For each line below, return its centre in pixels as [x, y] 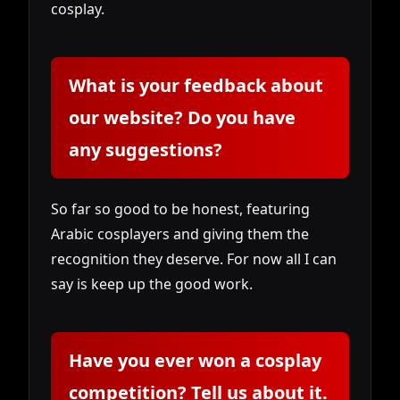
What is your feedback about [196, 86]
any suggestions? [146, 150]
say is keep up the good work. [152, 284]
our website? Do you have [182, 118]
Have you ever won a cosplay [195, 361]
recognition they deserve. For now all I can [194, 259]
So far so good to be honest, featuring [180, 209]
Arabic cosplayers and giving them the [180, 234]
